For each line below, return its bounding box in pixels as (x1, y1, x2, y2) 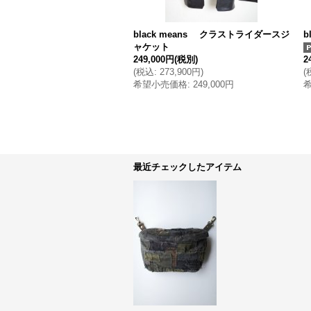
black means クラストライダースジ (133, 29, 289, 40)
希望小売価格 (133, 79, 187, 90)
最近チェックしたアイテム (133, 162, 242, 172)
